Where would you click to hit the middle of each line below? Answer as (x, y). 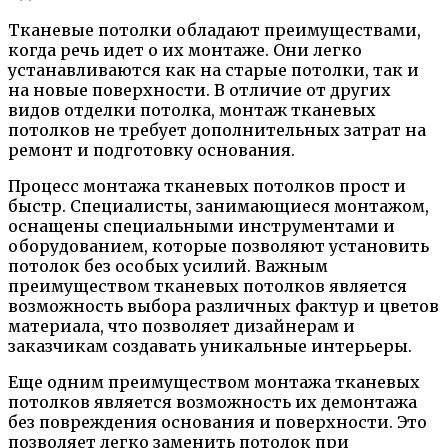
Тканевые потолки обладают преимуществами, (214, 30)
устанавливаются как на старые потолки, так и (213, 70)
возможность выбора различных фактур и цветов (223, 306)
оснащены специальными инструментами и (201, 226)
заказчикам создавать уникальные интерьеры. (210, 346)
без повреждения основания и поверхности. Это (217, 422)
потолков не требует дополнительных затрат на (217, 130)
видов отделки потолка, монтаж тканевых (192, 110)
